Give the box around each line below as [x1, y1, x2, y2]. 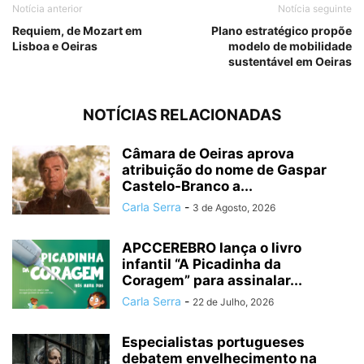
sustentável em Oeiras [228, 54, 352, 69]
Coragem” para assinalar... [122, 272, 302, 289]
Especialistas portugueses [122, 334, 305, 351]
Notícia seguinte [278, 2, 352, 15]
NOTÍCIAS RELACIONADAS [83, 106, 281, 125]
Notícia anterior [12, 2, 82, 15]
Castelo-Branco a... [122, 178, 253, 195]
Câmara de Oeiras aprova [122, 145, 294, 162]
